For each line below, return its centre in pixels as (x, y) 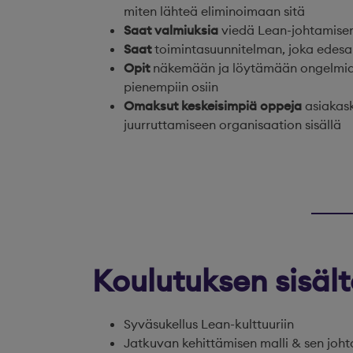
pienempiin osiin (171, 87)
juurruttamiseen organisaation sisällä (232, 124)
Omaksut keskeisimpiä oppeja (213, 106)
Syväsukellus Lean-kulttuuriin (209, 324)
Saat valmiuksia (171, 30)
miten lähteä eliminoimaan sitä (214, 11)
